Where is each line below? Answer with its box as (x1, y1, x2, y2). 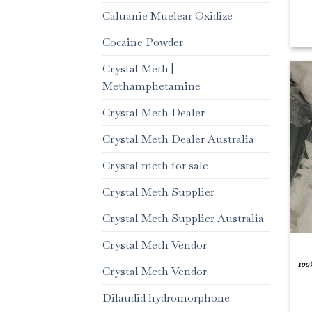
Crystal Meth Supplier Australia (102, 211, 264, 226)
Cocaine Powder (102, 35, 183, 50)
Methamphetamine (102, 79, 201, 94)
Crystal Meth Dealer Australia (102, 132, 254, 147)
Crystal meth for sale (102, 158, 208, 173)
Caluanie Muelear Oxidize (102, 8, 233, 24)
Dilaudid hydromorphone (102, 290, 230, 306)
